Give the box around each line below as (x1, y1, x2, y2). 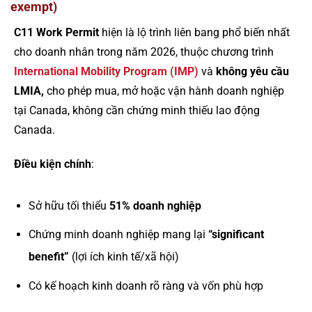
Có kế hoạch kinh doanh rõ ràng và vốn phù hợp (28, 279, 263, 292)
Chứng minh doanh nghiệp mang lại (28, 228, 208, 242)
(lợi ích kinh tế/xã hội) (68, 250, 179, 264)
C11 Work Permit (14, 25, 99, 39)
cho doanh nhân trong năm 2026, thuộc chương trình (14, 45, 274, 58)
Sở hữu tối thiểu (28, 198, 109, 212)
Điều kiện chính (14, 157, 91, 171)
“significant (208, 228, 264, 242)
